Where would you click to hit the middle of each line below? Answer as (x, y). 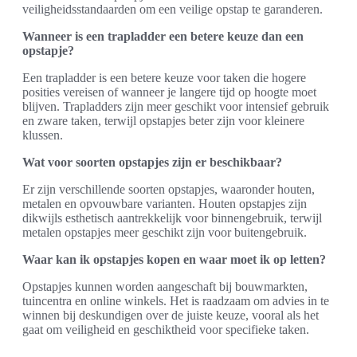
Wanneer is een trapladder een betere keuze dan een (163, 36)
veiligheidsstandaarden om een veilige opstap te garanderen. (173, 9)
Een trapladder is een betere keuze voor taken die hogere (164, 78)
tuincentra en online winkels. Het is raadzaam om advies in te (176, 301)
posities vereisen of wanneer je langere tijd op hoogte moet (169, 92)
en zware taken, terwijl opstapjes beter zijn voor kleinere (163, 121)
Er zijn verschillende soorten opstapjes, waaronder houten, (169, 189)
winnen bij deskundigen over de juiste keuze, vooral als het (171, 315)
